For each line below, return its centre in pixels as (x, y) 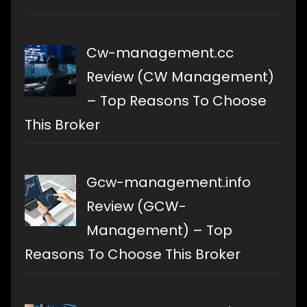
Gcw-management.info (169, 182)
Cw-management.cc (160, 52)
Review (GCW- (136, 206)
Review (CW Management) (180, 76)
